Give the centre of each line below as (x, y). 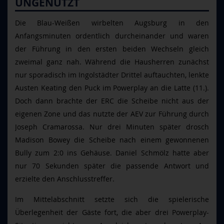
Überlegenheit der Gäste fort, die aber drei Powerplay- (112, 212)
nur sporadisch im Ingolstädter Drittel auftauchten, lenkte (112, 75)
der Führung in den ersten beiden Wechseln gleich (112, 49)
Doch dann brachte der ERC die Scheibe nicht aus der (112, 101)
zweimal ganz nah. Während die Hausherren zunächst (112, 62)
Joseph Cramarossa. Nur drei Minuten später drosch (112, 127)
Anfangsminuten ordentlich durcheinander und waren (112, 36)
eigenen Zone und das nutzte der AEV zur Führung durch (112, 114)
